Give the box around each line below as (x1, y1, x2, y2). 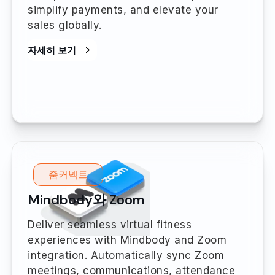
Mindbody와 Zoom (28, 190, 145, 209)
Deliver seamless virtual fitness (28, 218, 192, 231)
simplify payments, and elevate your (28, 3, 219, 16)
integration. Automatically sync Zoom (28, 249, 224, 261)
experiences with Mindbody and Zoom (28, 233, 227, 246)
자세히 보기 (28, 44, 76, 56)
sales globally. (28, 18, 102, 31)
